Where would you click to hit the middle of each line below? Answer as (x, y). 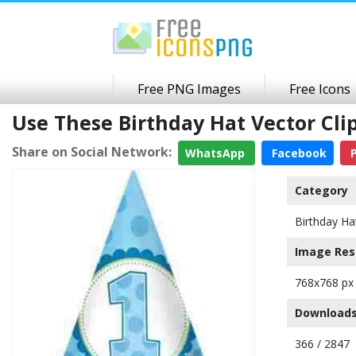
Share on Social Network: (92, 151)
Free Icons (320, 89)
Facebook (298, 153)
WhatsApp (217, 153)
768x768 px (324, 282)
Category (321, 190)
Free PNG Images (189, 89)
